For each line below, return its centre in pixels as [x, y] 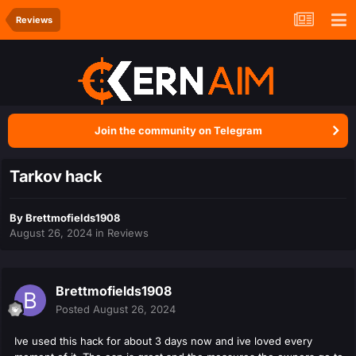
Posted [74, 310]
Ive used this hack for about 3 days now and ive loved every [163, 341]
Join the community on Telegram [178, 130]
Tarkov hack [56, 177]
